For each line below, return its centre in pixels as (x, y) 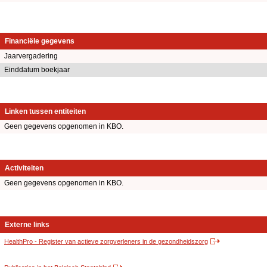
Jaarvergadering (31, 56)
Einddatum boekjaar (37, 70)
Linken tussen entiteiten (45, 112)
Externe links (27, 225)
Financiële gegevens (40, 41)
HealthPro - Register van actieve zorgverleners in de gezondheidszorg (106, 242)
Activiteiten (24, 168)
